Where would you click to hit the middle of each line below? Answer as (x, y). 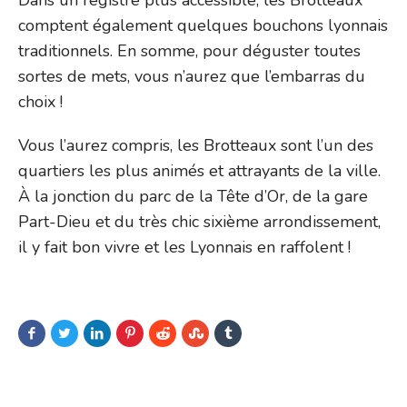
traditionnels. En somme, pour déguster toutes (189, 50)
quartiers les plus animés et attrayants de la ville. (199, 170)
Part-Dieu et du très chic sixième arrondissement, (199, 221)
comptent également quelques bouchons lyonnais (203, 25)
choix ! (40, 101)
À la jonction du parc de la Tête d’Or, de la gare (193, 196)
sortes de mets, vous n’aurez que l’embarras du (192, 76)
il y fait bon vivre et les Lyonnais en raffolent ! (184, 247)
